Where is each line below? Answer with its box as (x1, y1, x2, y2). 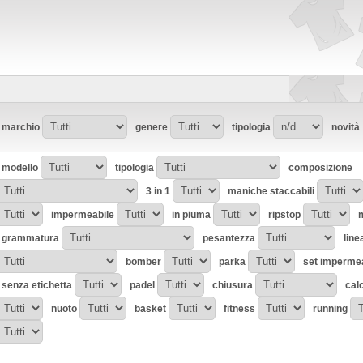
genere (135, 122, 168, 133)
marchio (2, 122, 40, 133)
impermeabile (51, 209, 114, 220)
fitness (224, 303, 255, 314)
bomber (126, 256, 161, 267)
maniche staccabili (228, 186, 314, 197)
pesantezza (203, 233, 255, 244)
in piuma (172, 209, 211, 220)
